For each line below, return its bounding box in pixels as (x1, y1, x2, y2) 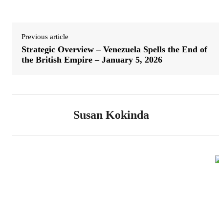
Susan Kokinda (73, 109, 149, 122)
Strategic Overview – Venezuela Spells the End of (22, 44, 207, 55)
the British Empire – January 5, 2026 (22, 55, 162, 65)
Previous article (22, 33, 68, 41)
